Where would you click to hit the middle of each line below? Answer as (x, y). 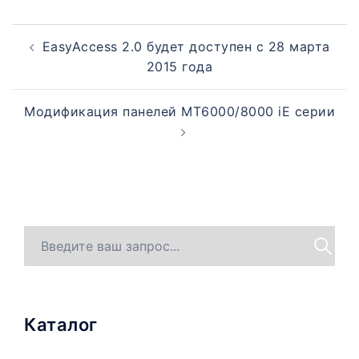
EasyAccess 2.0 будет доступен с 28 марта (186, 46)
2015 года (179, 66)
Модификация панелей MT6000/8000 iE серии (179, 111)
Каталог (61, 324)
